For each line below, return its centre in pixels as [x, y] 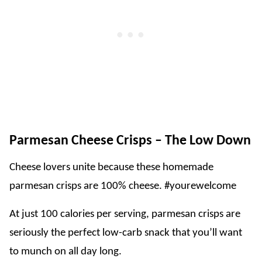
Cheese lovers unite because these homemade [111, 168]
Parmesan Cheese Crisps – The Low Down [130, 141]
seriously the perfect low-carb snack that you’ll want [126, 233]
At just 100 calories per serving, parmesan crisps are [125, 214]
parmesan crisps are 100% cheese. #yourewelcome [123, 186]
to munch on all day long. [65, 252]
